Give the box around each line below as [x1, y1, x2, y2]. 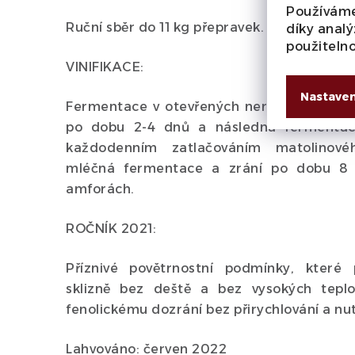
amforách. [66, 181, 135, 197]
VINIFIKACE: [66, 59, 144, 74]
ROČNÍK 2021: [66, 221, 156, 236]
